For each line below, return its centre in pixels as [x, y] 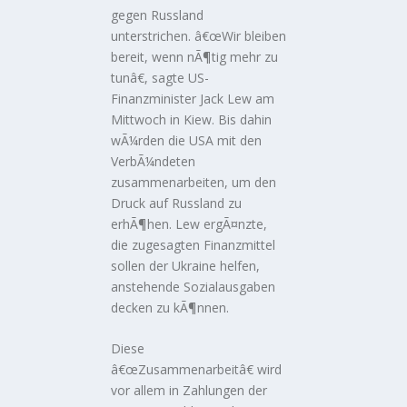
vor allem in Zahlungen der [189, 390]
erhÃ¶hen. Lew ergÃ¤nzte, [189, 223]
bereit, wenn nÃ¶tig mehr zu [195, 56]
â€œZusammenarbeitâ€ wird [197, 369]
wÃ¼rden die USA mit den [187, 140]
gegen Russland [158, 15]
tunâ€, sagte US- [160, 77]
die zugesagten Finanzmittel [194, 244]
